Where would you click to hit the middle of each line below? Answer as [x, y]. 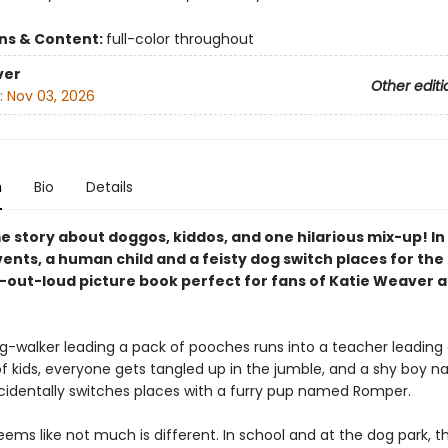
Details [109, 187]
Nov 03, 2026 [50, 95]
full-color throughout [179, 39]
